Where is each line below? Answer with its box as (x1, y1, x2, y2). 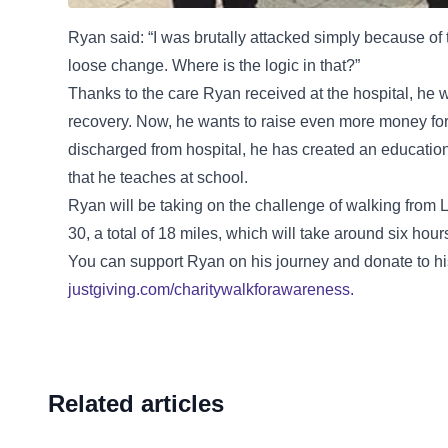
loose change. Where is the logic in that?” (68, 57, 360, 75)
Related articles (48, 390, 224, 418)
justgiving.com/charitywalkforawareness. (68, 281, 354, 299)
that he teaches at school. (68, 169, 248, 187)
